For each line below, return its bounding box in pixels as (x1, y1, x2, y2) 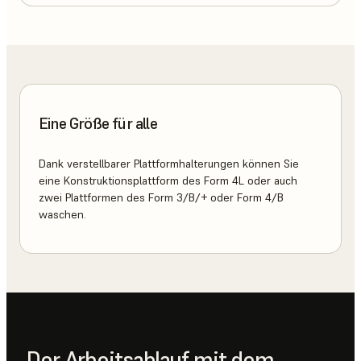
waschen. (39, 206, 86, 222)
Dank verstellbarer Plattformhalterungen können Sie (39, 156, 299, 171)
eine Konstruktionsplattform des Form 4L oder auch (39, 172, 297, 188)
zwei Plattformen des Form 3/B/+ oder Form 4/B (39, 189, 284, 205)
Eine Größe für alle (39, 113, 157, 135)
